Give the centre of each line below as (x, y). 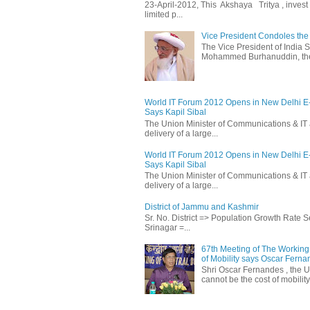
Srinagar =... (167, 228)
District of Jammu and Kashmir (202, 207)
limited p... (164, 14)
